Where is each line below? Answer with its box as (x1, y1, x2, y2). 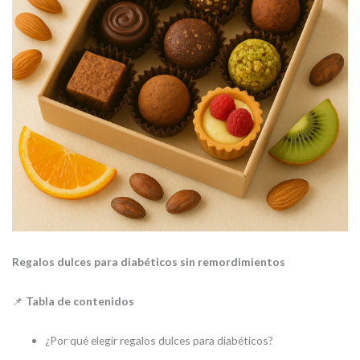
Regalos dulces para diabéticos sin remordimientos (12, 255, 285, 268)
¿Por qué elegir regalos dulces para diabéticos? (45, 333, 274, 347)
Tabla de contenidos (26, 293, 134, 308)
